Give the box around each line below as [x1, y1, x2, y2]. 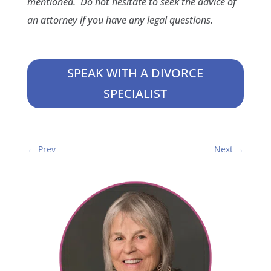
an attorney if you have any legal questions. [27, 13, 213, 27]
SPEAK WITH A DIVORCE [67, 64, 204, 81]
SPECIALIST [103, 85, 168, 102]
